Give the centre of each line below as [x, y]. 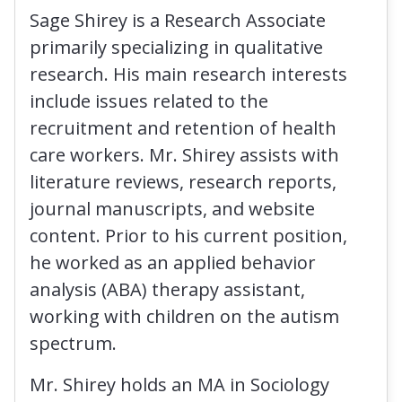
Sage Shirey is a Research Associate [178, 20]
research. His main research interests [188, 74]
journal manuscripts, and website [172, 209]
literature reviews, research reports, [183, 182]
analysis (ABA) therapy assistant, [167, 289]
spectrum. [73, 343]
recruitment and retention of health [183, 128]
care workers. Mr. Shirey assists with [184, 155]
